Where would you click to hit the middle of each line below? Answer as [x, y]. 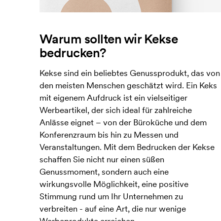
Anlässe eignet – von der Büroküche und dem [123, 123]
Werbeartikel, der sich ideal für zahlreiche [116, 110]
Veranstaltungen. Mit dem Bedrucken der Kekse [127, 147]
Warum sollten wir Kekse [109, 39]
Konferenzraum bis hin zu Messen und [109, 135]
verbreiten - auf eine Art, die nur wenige [113, 209]
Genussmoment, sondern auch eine [104, 172]
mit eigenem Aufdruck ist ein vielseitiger [113, 98]
